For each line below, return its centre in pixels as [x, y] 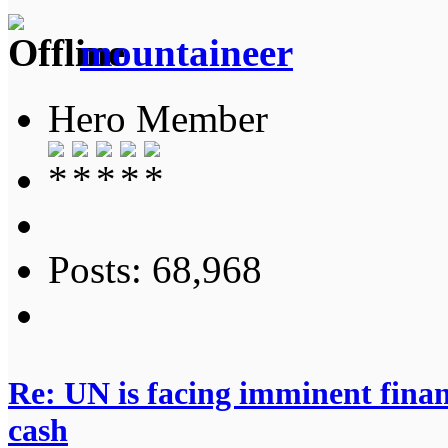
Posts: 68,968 [155, 269]
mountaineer [186, 52]
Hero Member [158, 118]
